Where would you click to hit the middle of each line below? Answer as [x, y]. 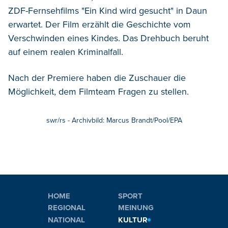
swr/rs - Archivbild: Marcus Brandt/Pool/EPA [114, 120]
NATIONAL [66, 220]
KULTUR [133, 220]
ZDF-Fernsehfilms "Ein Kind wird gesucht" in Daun [108, 10]
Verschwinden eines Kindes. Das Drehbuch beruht [108, 38]
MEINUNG [136, 208]
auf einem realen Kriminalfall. [66, 52]
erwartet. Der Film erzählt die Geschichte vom [99, 24]
